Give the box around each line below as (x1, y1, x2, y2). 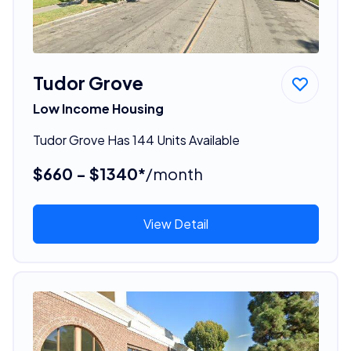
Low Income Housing (32, 100, 164, 117)
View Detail (143, 215, 208, 232)
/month (145, 163, 203, 183)
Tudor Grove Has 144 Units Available (32, 131, 240, 148)
